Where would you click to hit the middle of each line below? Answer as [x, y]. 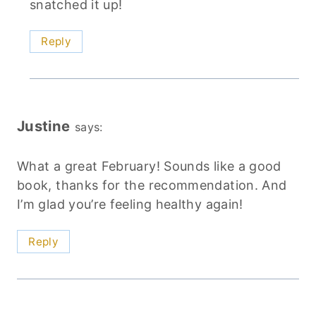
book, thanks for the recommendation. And [152, 186]
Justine [44, 126]
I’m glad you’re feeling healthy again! [130, 205]
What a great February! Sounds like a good [149, 166]
